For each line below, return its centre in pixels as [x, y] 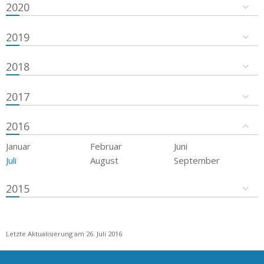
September [197, 161]
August [104, 161]
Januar [18, 146]
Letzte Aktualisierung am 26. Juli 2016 [64, 233]
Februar [106, 146]
